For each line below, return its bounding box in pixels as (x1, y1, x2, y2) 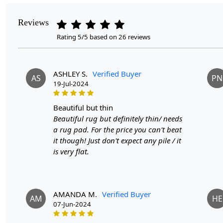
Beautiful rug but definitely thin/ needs (53, 113, 182, 123)
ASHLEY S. (53, 68, 88, 79)
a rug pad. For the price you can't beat (53, 124, 182, 134)
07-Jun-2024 (53, 199, 91, 209)
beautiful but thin (58, 102, 113, 112)
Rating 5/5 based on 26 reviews (57, 32, 150, 41)
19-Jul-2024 (53, 79, 89, 88)
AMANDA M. (53, 189, 97, 199)
